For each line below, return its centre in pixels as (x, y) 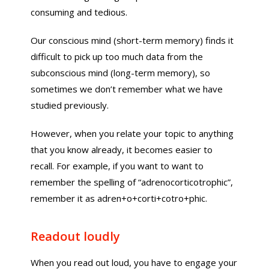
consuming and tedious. (79, 12)
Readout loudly (76, 236)
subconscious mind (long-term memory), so (121, 73)
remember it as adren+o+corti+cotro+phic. (119, 198)
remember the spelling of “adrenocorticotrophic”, (132, 182)
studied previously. (70, 105)
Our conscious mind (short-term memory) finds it (132, 40)
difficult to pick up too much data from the (117, 56)
